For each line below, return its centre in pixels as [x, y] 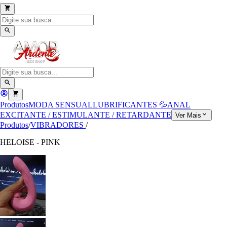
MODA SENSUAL [61, 104]
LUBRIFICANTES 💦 [130, 104]
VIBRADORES [58, 125]
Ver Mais [188, 115]
